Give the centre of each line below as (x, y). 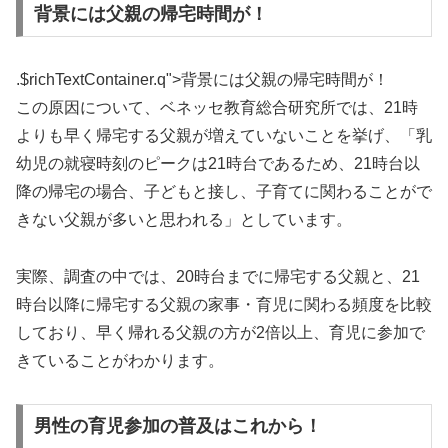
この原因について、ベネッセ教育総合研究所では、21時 (217, 108)
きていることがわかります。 (120, 360)
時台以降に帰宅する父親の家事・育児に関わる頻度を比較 (224, 304)
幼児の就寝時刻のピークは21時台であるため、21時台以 (218, 164)
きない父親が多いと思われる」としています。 (184, 220)
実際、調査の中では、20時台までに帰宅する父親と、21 (218, 276)
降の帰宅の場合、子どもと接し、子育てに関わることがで (224, 192)
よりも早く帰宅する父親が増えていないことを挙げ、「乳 (224, 136)
